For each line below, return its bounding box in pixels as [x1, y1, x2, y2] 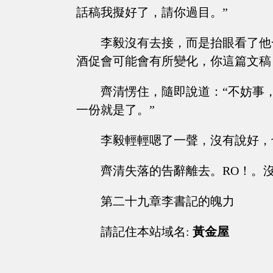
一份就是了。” [76, 103, 155, 117]
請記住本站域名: [101, 225, 193, 239]
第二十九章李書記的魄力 [101, 194, 235, 208]
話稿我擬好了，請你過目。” [76, 5, 228, 19]
